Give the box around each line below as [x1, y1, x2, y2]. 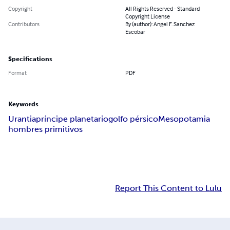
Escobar [125, 28, 145, 36]
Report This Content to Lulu [115, 183, 222, 194]
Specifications [8, 55, 52, 63]
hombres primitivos [8, 124, 83, 135]
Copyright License [125, 12, 170, 21]
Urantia [8, 114, 36, 124]
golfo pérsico [108, 114, 158, 124]
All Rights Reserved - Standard [125, 5, 200, 13]
